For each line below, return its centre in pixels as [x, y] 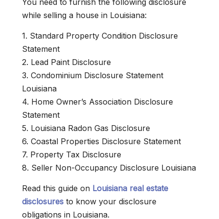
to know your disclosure [110, 202]
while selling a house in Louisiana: [84, 15]
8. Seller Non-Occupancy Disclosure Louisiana [109, 168]
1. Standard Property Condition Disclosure [100, 36]
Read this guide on [57, 188]
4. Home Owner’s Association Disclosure [98, 102]
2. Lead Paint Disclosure [66, 62]
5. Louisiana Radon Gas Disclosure [86, 128]
